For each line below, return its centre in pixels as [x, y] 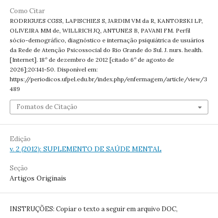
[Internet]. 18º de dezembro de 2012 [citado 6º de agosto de [92, 60]
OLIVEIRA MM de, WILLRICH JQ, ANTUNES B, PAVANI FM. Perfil [100, 31]
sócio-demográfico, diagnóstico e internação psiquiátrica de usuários [107, 40]
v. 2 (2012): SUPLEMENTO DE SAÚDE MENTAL [86, 149]
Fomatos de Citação [47, 107]
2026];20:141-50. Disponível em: [54, 70]
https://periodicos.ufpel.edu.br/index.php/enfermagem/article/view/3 [109, 79]
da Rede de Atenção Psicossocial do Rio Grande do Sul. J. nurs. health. [106, 50]
